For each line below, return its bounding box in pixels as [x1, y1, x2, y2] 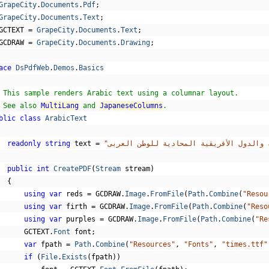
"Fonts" [183, 240, 213, 249]
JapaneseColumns [99, 101, 163, 110]
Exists [61, 253, 87, 261]
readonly [7, 139, 41, 148]
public [7, 165, 32, 173]
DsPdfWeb [15, 64, 49, 72]
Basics [78, 64, 104, 72]
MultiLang [40, 101, 79, 110]
